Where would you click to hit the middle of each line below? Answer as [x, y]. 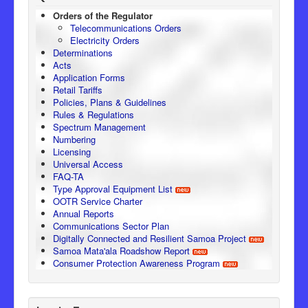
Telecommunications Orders [126, 27]
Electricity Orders [105, 40]
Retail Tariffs [78, 89]
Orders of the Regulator [103, 15]
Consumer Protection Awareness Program [136, 263]
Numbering [74, 139]
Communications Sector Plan [111, 225]
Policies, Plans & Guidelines [110, 102]
